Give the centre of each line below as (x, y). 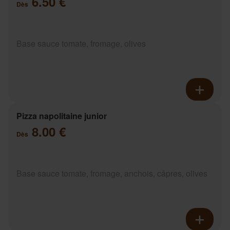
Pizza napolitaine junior (62, 116)
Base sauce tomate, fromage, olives (81, 43)
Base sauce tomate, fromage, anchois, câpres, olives (112, 173)
